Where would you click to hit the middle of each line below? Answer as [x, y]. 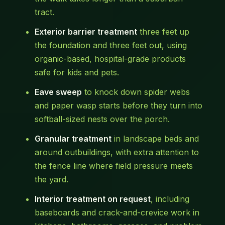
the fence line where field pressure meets [114, 166]
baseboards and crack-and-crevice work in [117, 213]
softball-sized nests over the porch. [102, 119]
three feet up [163, 32]
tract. [44, 12]
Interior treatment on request [92, 199]
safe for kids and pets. [77, 73]
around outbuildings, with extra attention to [117, 152]
